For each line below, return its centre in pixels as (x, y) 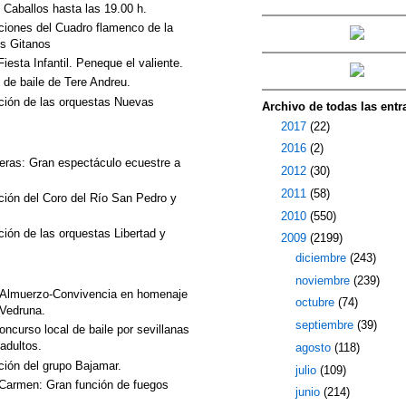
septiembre (326, 325)
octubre (316, 303)
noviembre (324, 280)
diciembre (322, 257)
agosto (314, 347)
